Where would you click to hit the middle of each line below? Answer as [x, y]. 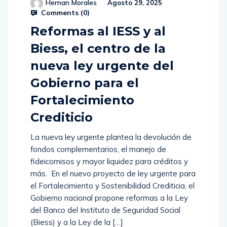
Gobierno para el [85, 83]
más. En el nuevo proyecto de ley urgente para [113, 174]
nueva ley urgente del [102, 66]
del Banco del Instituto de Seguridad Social [105, 210]
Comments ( [61, 13]
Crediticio [62, 118]
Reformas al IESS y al [98, 31]
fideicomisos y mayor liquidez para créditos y [109, 162]
